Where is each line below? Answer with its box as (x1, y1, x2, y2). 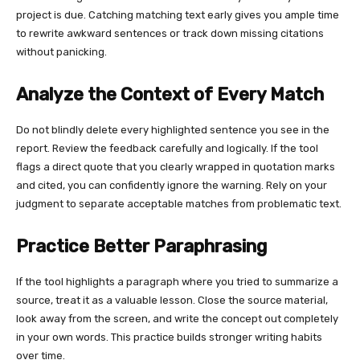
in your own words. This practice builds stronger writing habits (16, 330, 322, 343)
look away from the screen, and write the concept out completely (16, 312, 338, 325)
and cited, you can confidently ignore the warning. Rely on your (16, 178, 327, 191)
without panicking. (16, 45, 107, 58)
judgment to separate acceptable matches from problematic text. (16, 197, 342, 210)
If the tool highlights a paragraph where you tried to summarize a (16, 275, 338, 288)
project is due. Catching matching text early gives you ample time (16, 8, 339, 21)
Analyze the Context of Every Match (16, 83, 324, 105)
